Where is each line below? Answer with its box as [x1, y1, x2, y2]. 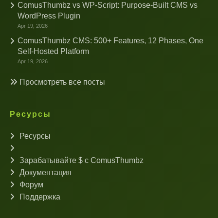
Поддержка [18, 193, 60, 201]
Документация [18, 168, 72, 177]
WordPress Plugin [18, 12, 80, 20]
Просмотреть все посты [18, 78, 105, 86]
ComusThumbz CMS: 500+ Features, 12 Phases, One [18, 36, 203, 45]
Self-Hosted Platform [18, 47, 89, 55]
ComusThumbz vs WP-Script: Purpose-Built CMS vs [18, 1, 198, 9]
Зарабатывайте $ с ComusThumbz [18, 156, 144, 164]
